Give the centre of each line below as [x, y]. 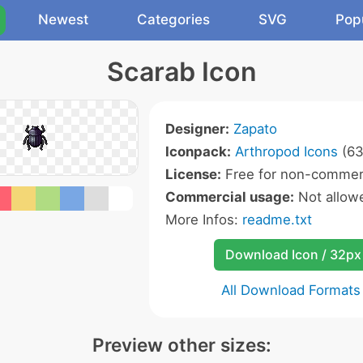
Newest [63, 19]
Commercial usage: [230, 197]
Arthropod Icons [286, 152]
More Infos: [204, 220]
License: [193, 174]
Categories [173, 19]
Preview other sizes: [181, 345]
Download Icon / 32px [293, 254]
